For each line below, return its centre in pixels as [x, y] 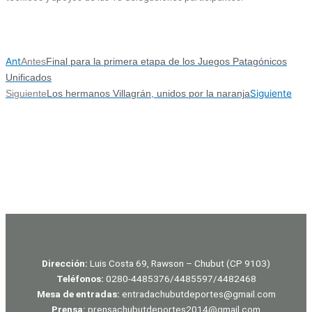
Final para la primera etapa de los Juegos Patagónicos [166, 62]
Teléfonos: [81, 278]
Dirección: [65, 263]
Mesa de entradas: [78, 294]
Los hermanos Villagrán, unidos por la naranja [148, 94]
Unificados [29, 78]
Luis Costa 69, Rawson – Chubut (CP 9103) [179, 263]
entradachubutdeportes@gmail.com [197, 294]
